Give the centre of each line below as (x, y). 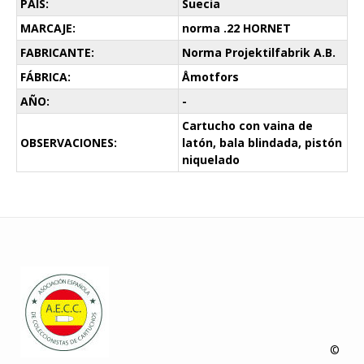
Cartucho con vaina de (247, 126)
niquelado (211, 160)
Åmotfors (210, 77)
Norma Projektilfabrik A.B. (259, 53)
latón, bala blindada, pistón (262, 143)
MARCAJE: (48, 28)
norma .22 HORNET (236, 28)
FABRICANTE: (57, 53)
